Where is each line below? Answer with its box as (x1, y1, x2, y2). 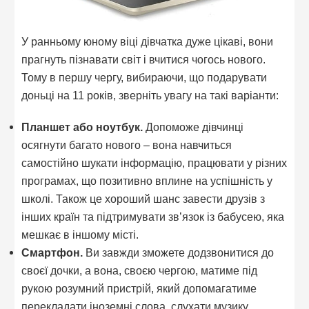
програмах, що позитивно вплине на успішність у (21, 174, 273, 187)
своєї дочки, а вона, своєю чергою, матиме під (21, 263, 258, 277)
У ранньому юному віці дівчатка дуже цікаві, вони (21, 35, 274, 48)
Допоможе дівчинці (143, 120, 244, 133)
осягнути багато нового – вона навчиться (21, 138, 232, 151)
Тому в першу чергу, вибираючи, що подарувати (21, 71, 268, 84)
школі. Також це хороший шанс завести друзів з (21, 192, 266, 205)
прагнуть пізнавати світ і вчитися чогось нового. (21, 53, 266, 66)
